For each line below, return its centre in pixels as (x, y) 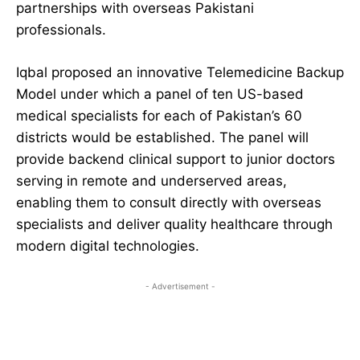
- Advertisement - (180, 286)
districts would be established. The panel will (162, 138)
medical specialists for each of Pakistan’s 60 (159, 116)
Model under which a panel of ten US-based (160, 94)
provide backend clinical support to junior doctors (176, 160)
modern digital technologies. (108, 246)
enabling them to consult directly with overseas (169, 203)
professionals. (61, 30)
